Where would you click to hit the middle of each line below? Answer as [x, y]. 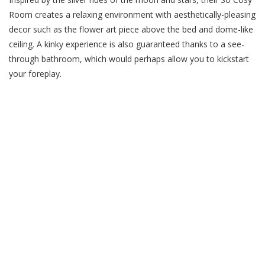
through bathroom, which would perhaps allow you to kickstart [129, 59]
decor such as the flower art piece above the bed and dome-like [131, 29]
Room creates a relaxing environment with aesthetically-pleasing [132, 14]
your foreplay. [36, 73]
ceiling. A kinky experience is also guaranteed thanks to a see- [127, 44]
